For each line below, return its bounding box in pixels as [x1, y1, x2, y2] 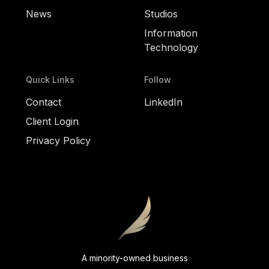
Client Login [25, 115, 79, 127]
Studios [144, 7, 178, 20]
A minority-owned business [81, 252, 188, 263]
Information [144, 26, 198, 39]
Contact [25, 95, 61, 108]
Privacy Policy [25, 134, 91, 147]
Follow [144, 74, 171, 85]
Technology [144, 41, 198, 53]
